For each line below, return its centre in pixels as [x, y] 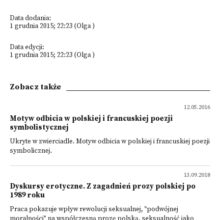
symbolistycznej [39, 127]
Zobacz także [36, 87]
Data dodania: [30, 18]
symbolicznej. [31, 151]
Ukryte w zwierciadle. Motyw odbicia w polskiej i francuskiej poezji [110, 142]
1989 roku [27, 195]
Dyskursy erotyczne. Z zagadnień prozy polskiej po [103, 186]
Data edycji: [27, 47]
